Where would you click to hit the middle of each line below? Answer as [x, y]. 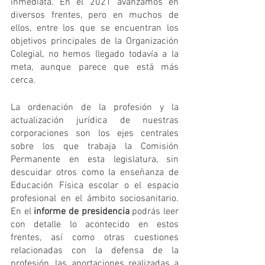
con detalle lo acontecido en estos [95, 224]
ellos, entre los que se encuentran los [95, 28]
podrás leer [154, 211]
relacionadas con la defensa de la [95, 251]
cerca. [23, 80]
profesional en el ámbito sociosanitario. [95, 198]
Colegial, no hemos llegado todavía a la [95, 54]
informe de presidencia [82, 211]
